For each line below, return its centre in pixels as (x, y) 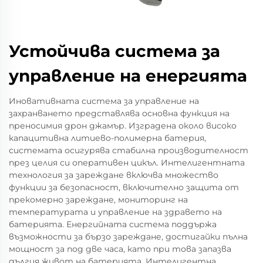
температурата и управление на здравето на (115, 212)
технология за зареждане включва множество (114, 175)
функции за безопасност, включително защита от (124, 188)
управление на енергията (128, 76)
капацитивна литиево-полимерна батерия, (107, 138)
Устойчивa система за (114, 51)
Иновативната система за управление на (104, 101)
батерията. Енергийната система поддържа (113, 225)
